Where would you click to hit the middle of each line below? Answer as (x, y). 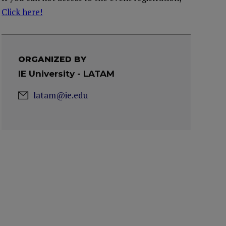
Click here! (22, 12)
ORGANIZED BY (52, 59)
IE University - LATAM (67, 74)
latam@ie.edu (61, 95)
